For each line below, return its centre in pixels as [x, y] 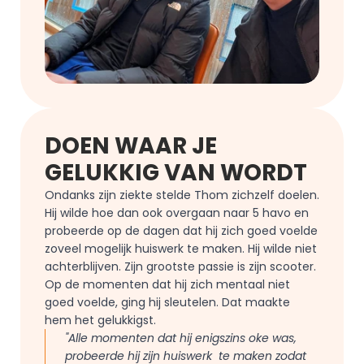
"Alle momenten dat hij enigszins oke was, [181, 338]
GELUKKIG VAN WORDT [176, 173]
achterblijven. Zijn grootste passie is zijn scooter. [180, 266]
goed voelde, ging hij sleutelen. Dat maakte [167, 302]
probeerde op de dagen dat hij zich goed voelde [181, 231]
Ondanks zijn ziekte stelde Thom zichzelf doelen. [182, 195]
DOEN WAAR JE [131, 146]
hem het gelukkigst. [100, 320]
